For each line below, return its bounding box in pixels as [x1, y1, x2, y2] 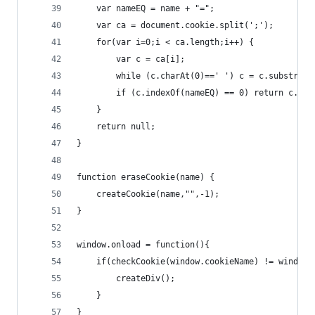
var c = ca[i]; [77, 54, 185, 64]
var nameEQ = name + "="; [77, 4, 214, 13]
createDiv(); [77, 274, 180, 283]
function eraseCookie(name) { [77, 172, 214, 182]
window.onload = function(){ [77, 240, 210, 250]
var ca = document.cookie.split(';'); [77, 20, 274, 30]
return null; [77, 122, 155, 131]
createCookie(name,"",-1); [77, 189, 219, 199]
